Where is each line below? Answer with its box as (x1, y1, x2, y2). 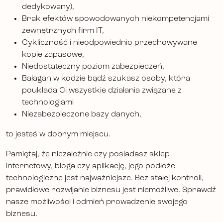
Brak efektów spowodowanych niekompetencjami (22, 15, 209, 23)
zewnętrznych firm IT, (22, 27, 104, 35)
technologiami (22, 99, 74, 107)
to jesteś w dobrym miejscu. (6, 130, 111, 139)
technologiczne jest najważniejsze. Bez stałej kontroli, (6, 174, 204, 183)
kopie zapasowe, (22, 51, 84, 59)
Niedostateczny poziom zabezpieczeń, (22, 63, 164, 71)
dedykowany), (22, 3, 74, 11)
